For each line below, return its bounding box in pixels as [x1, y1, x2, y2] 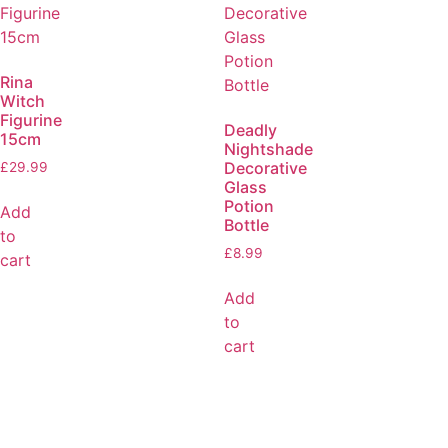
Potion [224, 196, 274, 217]
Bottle [224, 215, 269, 236]
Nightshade [224, 139, 313, 160]
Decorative [224, 158, 307, 179]
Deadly [224, 120, 277, 141]
